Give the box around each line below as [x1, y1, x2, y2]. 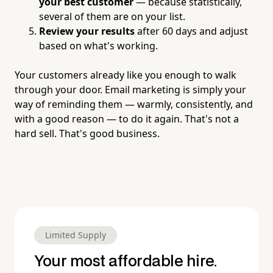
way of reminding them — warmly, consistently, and [15, 97, 253, 111]
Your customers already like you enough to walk [15, 68, 236, 82]
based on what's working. [39, 38, 158, 52]
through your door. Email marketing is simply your [15, 82, 246, 96]
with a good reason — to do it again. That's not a [15, 112, 239, 126]
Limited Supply [45, 229, 106, 241]
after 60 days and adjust [135, 24, 248, 38]
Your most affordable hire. [34, 255, 217, 269]
